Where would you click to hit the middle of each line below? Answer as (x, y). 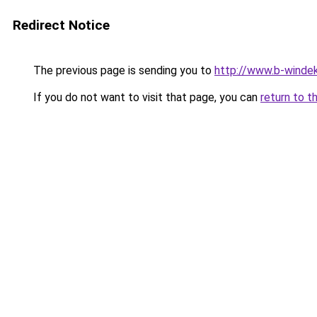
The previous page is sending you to (122, 70)
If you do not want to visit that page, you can (145, 97)
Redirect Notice (61, 25)
